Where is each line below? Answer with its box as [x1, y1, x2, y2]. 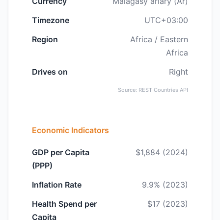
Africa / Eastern [130, 34, 188, 44]
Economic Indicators [32, 125, 109, 135]
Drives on [32, 67, 68, 77]
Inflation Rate [32, 180, 82, 190]
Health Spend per [32, 199, 97, 209]
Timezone [32, 15, 69, 25]
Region [32, 34, 58, 44]
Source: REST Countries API [118, 86, 188, 93]
